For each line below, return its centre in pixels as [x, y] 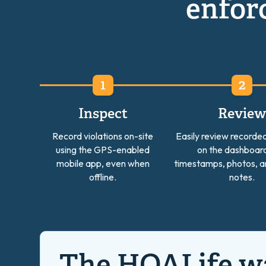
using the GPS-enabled [103, 149]
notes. [242, 177]
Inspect [103, 115]
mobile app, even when [103, 163]
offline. [103, 177]
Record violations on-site [103, 136]
